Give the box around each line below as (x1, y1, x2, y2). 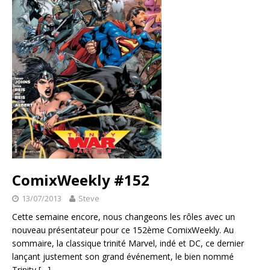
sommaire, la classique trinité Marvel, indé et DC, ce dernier (12, 237, 244, 249)
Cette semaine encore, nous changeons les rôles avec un (12, 210, 235, 222)
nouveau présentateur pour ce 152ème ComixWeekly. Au (12, 224, 234, 236)
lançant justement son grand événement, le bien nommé (12, 250, 234, 262)
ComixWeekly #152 (12, 169, 149, 190)
